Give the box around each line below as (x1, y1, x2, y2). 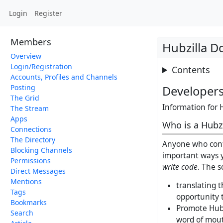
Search (10, 208, 33, 218)
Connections (10, 124, 52, 134)
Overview (10, 51, 41, 61)
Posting (10, 83, 35, 92)
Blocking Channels (10, 145, 72, 155)
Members (10, 36, 51, 48)
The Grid (10, 93, 39, 103)
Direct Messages (10, 166, 66, 176)
